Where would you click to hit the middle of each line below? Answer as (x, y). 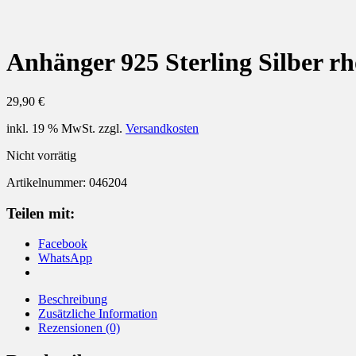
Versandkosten (162, 128)
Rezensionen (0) (79, 328)
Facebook (63, 244)
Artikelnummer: (48, 182)
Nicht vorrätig (41, 155)
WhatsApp (65, 258)
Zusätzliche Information (98, 314)
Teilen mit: (41, 213)
